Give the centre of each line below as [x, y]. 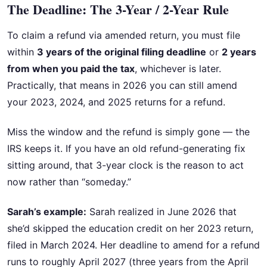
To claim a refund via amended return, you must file [124, 35]
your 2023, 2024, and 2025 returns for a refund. [116, 102]
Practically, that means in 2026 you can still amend [122, 85]
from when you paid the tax [71, 68]
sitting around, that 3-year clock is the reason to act [125, 165]
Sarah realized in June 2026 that [162, 212]
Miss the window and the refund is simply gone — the [128, 131]
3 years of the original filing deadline [122, 52]
